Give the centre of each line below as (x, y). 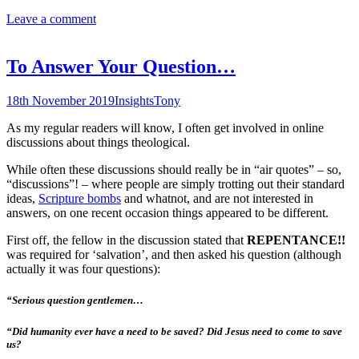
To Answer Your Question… (121, 67)
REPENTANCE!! (296, 240)
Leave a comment (51, 18)
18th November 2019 (61, 101)
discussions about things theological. (98, 143)
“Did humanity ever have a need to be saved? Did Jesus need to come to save (174, 331)
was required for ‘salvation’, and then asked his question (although (174, 255)
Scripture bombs (80, 199)
